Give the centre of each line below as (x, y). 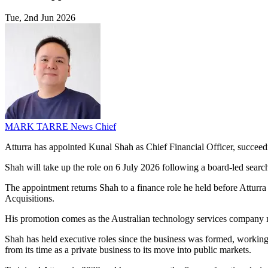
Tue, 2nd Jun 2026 (40, 18)
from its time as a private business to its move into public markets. (128, 250)
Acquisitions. (30, 199)
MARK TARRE (38, 127)
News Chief (93, 127)
